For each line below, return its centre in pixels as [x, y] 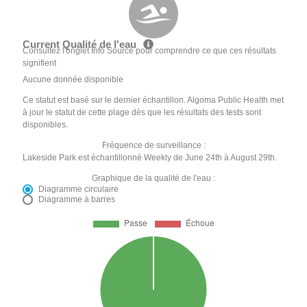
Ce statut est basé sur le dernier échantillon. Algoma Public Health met [153, 100]
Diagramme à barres [77, 199]
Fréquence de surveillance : [153, 145]
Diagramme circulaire [79, 189]
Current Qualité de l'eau [81, 45]
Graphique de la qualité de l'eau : [153, 178]
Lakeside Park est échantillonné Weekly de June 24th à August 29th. [150, 157]
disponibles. [46, 124]
